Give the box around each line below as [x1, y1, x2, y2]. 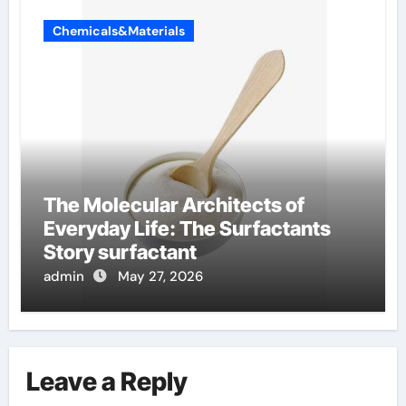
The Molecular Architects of [43, 193, 304, 217]
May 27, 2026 [117, 267, 203, 286]
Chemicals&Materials [52, 23, 185, 40]
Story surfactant [43, 240, 197, 265]
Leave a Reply [26, 365, 188, 397]
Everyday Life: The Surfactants [43, 217, 331, 241]
